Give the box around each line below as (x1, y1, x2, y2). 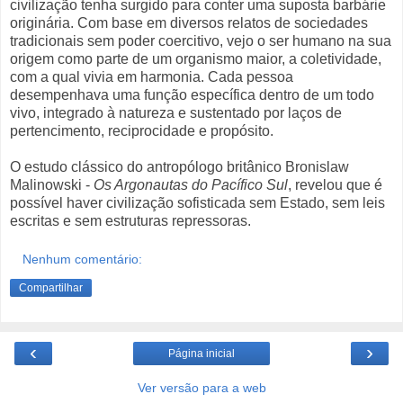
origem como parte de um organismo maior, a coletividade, (10, 50, 381, 67)
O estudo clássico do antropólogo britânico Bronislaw (10, 158, 349, 175)
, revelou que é (288, 176, 382, 193)
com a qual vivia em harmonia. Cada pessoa (10, 68, 293, 85)
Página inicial (168, 347, 235, 361)
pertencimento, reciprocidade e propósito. (10, 122, 277, 139)
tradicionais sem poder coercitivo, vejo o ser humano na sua (10, 32, 391, 49)
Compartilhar (19, 282, 83, 295)
